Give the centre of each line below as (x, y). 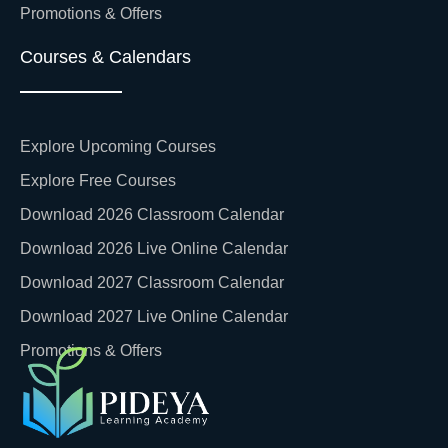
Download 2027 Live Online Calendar (154, 317)
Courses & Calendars (105, 56)
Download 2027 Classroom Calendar (152, 283)
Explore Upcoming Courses (118, 147)
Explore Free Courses (98, 181)
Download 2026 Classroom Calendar (152, 215)
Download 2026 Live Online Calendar (154, 249)
